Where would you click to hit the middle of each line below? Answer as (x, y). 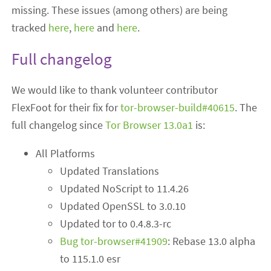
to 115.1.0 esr (90, 259)
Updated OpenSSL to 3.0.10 (123, 206)
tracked (30, 28)
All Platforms (66, 154)
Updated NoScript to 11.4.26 (125, 189)
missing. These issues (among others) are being (120, 10)
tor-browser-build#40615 (178, 108)
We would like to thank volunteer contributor (115, 90)
